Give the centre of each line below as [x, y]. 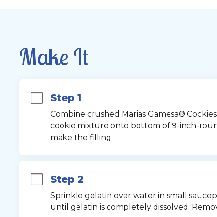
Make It [54, 57]
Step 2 [67, 179]
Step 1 [66, 98]
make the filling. [81, 137]
